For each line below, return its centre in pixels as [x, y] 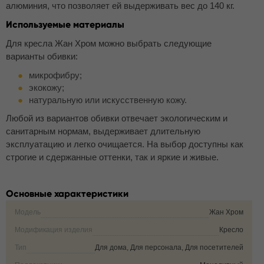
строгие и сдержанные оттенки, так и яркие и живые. [112, 157]
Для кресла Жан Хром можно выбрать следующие [109, 43]
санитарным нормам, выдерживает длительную [103, 131]
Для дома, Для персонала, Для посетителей [169, 247]
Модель [28, 212]
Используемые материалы [65, 24]
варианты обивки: [42, 56]
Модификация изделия [54, 230]
